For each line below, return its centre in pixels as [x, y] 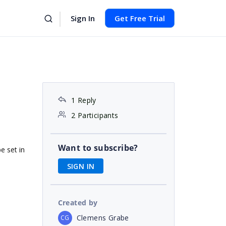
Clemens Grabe [103, 217]
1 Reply [83, 100]
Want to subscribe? [98, 148]
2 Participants [95, 115]
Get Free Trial [140, 18]
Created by [78, 202]
